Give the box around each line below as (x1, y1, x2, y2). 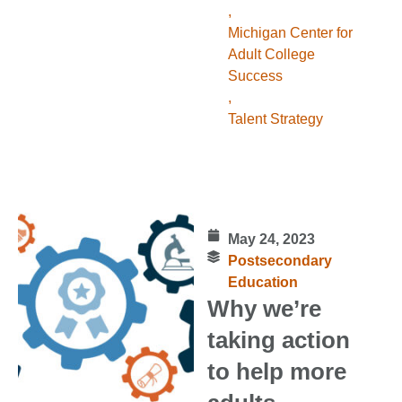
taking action (207, 328, 351, 354)
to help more (207, 359, 347, 385)
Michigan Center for (227, 25, 353, 41)
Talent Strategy (227, 111, 323, 127)
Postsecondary (227, 253, 332, 269)
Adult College (227, 47, 315, 63)
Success (227, 68, 283, 84)
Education (227, 275, 298, 291)
